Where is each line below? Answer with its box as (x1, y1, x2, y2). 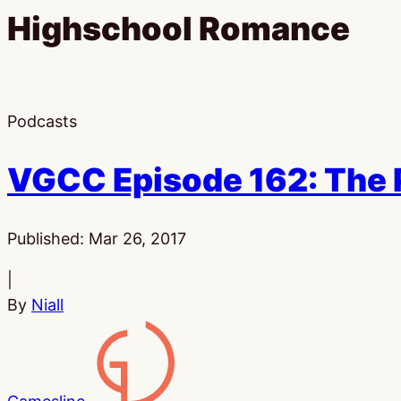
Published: (7, 228, 89, 248)
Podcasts (7, 112, 77, 132)
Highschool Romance (7, 9, 350, 49)
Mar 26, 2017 (89, 228, 186, 248)
